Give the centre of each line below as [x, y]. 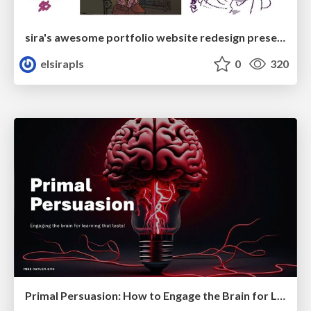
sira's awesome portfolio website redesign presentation [281, 37]
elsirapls [61, 63]
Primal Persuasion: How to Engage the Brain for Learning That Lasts [281, 296]
